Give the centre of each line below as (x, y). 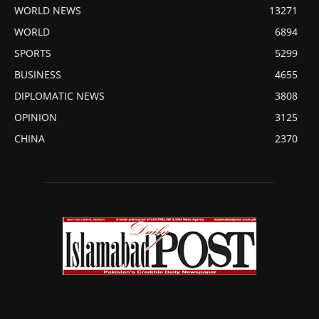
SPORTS (33, 53)
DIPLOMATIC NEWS (59, 96)
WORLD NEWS (48, 11)
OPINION (36, 117)
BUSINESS (38, 75)
